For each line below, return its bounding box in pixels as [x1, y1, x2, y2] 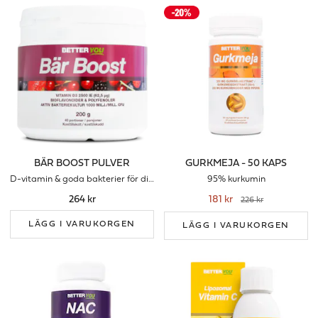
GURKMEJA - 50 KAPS [185, 158, 287, 170]
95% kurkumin [207, 175, 265, 184]
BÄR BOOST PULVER [34, 158, 130, 170]
